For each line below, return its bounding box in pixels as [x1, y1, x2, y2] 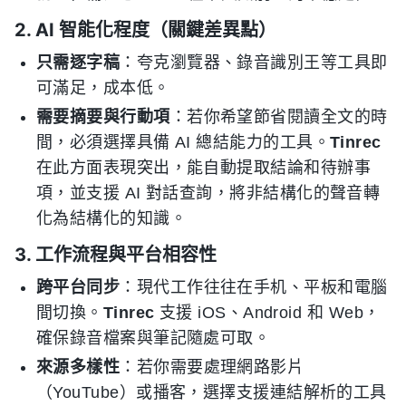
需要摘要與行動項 [36, 108, 170, 127]
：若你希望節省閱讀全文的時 [169, 108, 388, 127]
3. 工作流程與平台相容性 [14, 244, 217, 266]
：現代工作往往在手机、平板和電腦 [120, 278, 388, 297]
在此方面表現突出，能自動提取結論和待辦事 [36, 159, 372, 178]
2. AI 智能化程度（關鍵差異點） [14, 19, 276, 42]
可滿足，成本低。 [36, 79, 170, 98]
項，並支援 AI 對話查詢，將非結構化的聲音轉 [36, 184, 381, 203]
